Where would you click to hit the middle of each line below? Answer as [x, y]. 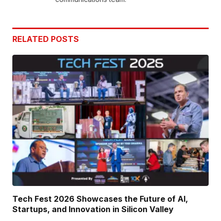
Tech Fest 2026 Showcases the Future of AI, [100, 199]
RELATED [32, 39]
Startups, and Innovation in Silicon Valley [93, 209]
